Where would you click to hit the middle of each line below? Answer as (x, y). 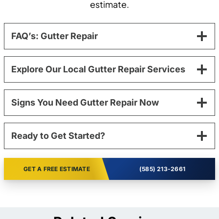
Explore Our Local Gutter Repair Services (98, 69)
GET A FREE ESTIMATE (57, 169)
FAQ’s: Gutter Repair (55, 36)
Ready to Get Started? (58, 135)
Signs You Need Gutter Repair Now (85, 102)
